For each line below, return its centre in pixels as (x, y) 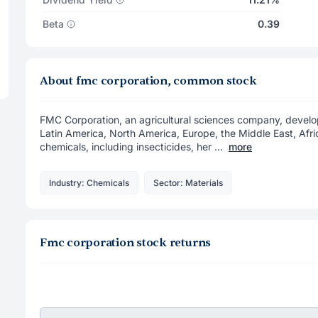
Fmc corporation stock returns (126, 242)
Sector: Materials (188, 182)
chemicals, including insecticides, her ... (131, 147)
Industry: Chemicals (89, 182)
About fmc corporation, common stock (148, 81)
